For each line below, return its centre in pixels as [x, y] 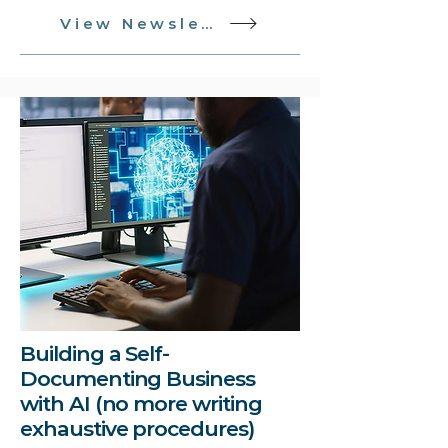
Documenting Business [137, 378]
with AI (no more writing [141, 403]
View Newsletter [207, 23]
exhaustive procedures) [137, 428]
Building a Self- [95, 353]
